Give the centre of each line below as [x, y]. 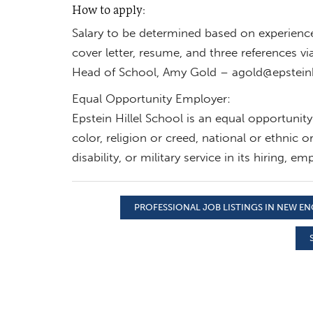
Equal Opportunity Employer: [151, 98]
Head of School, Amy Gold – [152, 72]
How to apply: [108, 9]
